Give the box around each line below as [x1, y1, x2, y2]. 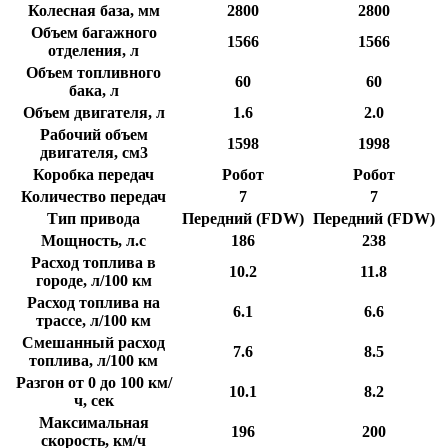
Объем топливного [26, 63, 161, 81]
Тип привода [47, 209, 140, 227]
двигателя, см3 [39, 143, 148, 161]
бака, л [68, 81, 119, 99]
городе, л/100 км [35, 271, 152, 289]
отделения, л [48, 41, 139, 59]
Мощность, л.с [41, 231, 146, 249]
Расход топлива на [27, 293, 160, 311]
